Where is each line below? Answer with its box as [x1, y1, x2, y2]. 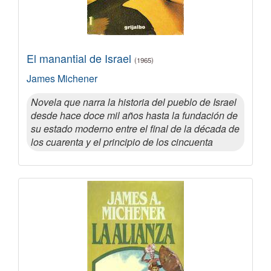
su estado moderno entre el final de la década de [31, 121, 240, 135]
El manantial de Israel [27, 50, 134, 66]
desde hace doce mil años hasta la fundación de [31, 108, 238, 122]
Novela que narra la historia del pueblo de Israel [31, 94, 237, 109]
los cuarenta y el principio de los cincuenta [31, 134, 213, 149]
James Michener [27, 71, 97, 85]
